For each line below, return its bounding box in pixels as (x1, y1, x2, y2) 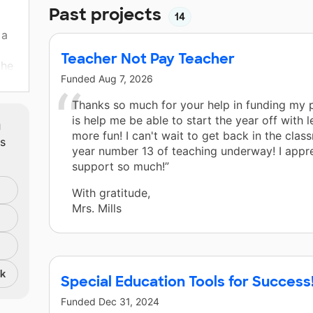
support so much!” (72, 159, 169, 174)
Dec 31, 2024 (99, 296, 159, 308)
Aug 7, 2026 (99, 73, 153, 85)
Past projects (49, 3, 166, 26)
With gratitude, (72, 186, 150, 201)
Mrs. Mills (72, 201, 122, 216)
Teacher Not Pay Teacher (61, 50, 235, 68)
